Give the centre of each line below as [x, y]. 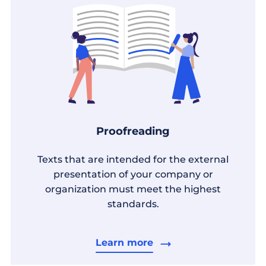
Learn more [124, 243]
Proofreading [133, 132]
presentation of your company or [133, 175]
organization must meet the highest [133, 189]
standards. [133, 204]
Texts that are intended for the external [133, 160]
